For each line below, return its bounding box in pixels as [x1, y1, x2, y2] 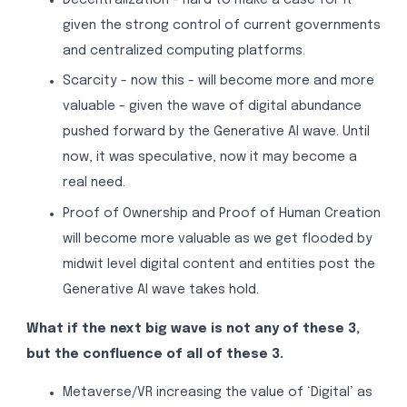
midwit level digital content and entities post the [62, 258, 375, 272]
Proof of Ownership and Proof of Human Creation [62, 207, 381, 221]
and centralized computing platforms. [62, 44, 305, 57]
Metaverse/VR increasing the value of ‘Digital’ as [62, 385, 372, 399]
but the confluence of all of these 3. [25, 347, 283, 361]
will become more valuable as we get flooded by [62, 233, 372, 246]
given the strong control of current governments [62, 18, 381, 32]
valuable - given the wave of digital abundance [62, 100, 362, 114]
